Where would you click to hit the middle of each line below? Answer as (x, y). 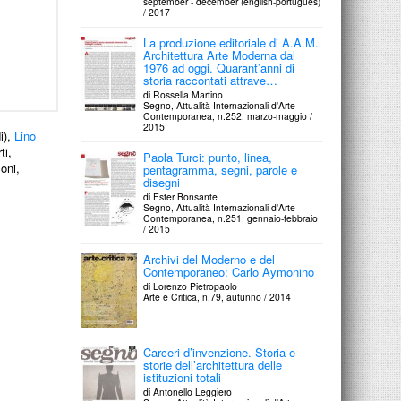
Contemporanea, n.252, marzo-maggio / (228, 116)
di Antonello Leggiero (188, 392)
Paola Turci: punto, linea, (208, 157)
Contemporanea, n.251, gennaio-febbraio (231, 218)
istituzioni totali (183, 378)
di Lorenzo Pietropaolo (191, 286)
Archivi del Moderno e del (209, 259)
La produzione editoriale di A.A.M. (231, 43)
